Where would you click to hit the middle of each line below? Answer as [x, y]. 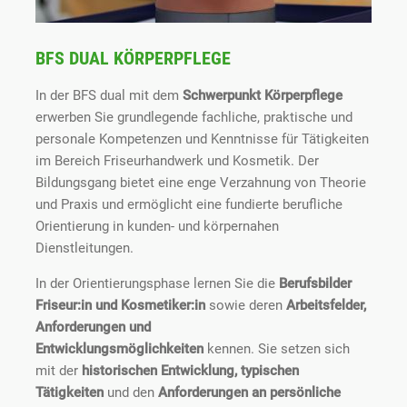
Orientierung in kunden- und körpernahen [157, 226]
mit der [59, 371]
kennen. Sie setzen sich [277, 349]
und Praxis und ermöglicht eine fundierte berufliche [189, 204]
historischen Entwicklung [158, 371]
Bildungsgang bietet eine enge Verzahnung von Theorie [201, 183]
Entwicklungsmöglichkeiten [119, 349]
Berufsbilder [315, 283]
